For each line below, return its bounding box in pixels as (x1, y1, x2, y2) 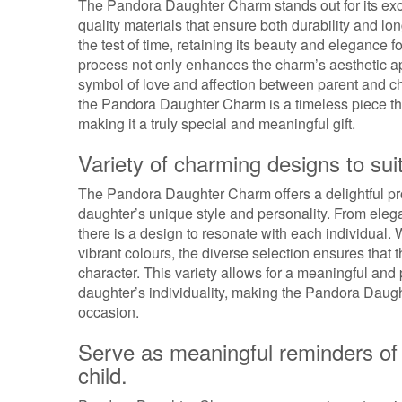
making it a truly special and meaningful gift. (78, 113, 355, 134)
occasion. (78, 301, 139, 322)
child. (78, 359, 127, 390)
